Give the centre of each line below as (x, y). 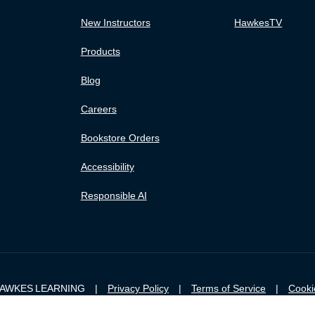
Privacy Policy (138, 288)
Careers (98, 109)
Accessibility (107, 166)
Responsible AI (114, 195)
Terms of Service (229, 288)
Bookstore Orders (120, 137)
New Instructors (115, 22)
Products (100, 51)
